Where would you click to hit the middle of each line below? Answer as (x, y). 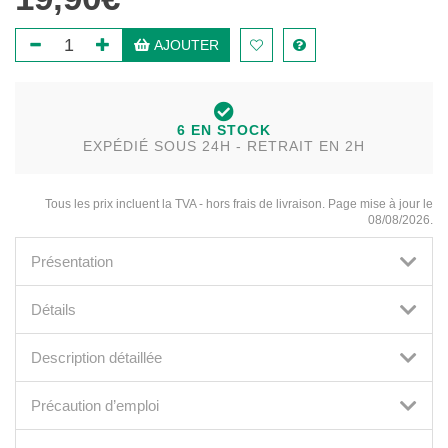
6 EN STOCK (224, 130)
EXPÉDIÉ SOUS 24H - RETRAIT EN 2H (224, 146)
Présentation (72, 261)
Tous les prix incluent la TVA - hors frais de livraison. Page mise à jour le (239, 204)
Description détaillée (96, 357)
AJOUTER (184, 45)
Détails (53, 309)
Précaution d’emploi (95, 405)
